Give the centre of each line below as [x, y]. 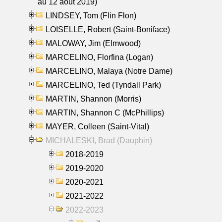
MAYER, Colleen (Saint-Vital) [97, 126]
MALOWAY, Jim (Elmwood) [93, 43]
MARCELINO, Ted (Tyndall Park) [103, 85]
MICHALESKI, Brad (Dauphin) [99, 140]
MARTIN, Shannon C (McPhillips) [105, 112]
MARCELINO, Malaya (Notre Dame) [109, 71]
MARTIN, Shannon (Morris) [93, 99]
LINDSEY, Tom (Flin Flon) [91, 15]
